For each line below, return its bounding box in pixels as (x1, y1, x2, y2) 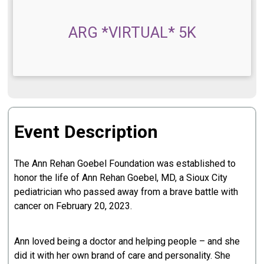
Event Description (14, 121, 159, 142)
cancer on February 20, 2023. (14, 200, 133, 212)
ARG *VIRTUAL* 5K (68, 23, 196, 41)
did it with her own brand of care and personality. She (14, 249, 231, 261)
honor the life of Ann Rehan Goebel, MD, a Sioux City (14, 171, 228, 183)
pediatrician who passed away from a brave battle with (14, 186, 239, 197)
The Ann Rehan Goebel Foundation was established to (14, 157, 236, 169)
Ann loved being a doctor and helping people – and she (14, 235, 240, 247)
